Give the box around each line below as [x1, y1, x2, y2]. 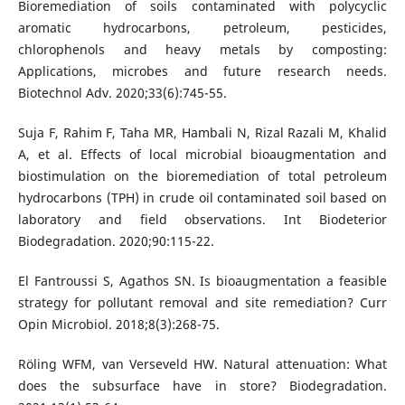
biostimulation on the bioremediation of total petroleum [17, 167, 388, 185]
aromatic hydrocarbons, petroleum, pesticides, [17, 19, 388, 37]
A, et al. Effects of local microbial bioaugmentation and [17, 146, 388, 164]
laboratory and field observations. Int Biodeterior [17, 211, 388, 229]
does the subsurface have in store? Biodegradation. [17, 377, 388, 395]
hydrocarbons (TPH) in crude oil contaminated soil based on [17, 189, 388, 207]
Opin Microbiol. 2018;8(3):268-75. [17, 316, 220, 334]
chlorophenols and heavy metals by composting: [17, 41, 388, 59]
